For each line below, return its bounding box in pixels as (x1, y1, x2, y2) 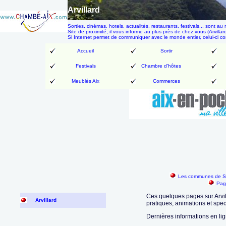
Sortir (160, 48, 173, 53)
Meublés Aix (72, 78, 100, 84)
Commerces (153, 78, 180, 84)
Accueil (77, 48, 94, 53)
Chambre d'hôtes (141, 63, 181, 69)
